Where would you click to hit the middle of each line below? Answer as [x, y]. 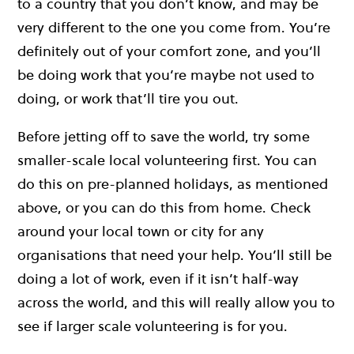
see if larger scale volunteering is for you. [153, 326]
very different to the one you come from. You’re [174, 27]
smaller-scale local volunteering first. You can [167, 160]
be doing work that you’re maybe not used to [166, 74]
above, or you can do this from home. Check [164, 207]
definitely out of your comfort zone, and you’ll [169, 51]
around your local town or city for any [141, 231]
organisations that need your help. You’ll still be [175, 254]
